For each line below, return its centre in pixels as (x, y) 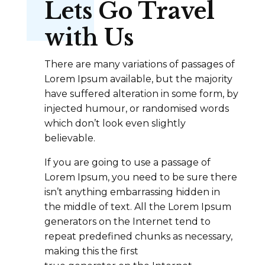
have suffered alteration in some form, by (141, 94)
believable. (70, 138)
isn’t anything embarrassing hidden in (132, 192)
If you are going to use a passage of (127, 162)
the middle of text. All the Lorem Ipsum (138, 207)
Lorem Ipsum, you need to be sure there (140, 177)
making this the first (91, 251)
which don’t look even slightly (115, 123)
